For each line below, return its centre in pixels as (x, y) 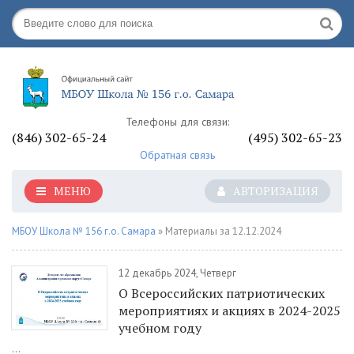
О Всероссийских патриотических (222, 293)
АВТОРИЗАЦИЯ (276, 191)
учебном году (160, 328)
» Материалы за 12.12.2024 (218, 231)
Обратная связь (177, 155)
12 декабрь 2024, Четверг (177, 273)
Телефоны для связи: (177, 122)
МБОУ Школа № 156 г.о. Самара (84, 231)
